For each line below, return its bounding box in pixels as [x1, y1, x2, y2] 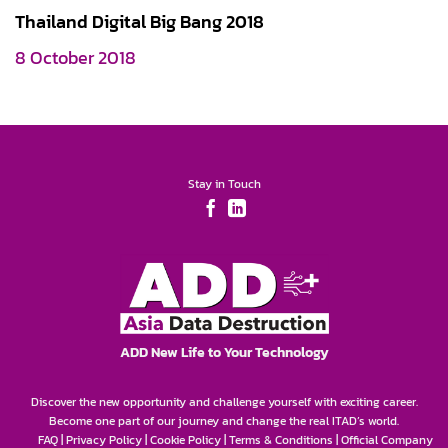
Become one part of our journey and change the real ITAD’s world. [49, 411, 399, 430]
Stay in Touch [187, 175, 261, 194]
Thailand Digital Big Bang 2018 [15, 8, 264, 35]
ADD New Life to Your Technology [119, 341, 329, 362]
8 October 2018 [15, 45, 136, 72]
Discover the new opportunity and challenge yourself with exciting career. [30, 392, 418, 411]
